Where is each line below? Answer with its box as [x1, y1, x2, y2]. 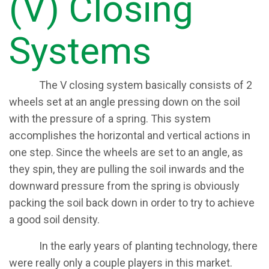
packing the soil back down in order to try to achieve [9, 196, 255, 209]
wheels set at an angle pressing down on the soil [9, 95, 240, 108]
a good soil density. [9, 213, 102, 226]
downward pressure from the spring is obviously [9, 180, 240, 192]
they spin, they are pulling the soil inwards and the [9, 163, 244, 175]
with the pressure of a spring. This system [9, 112, 211, 125]
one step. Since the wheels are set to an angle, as [9, 146, 243, 159]
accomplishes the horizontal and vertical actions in [9, 129, 250, 142]
